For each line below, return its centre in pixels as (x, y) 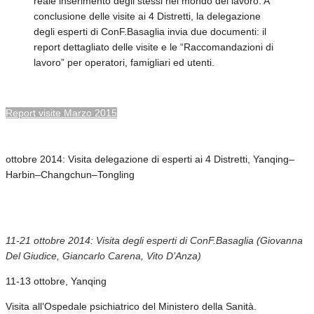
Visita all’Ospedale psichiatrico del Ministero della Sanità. (131, 306)
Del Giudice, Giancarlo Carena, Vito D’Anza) (103, 255)
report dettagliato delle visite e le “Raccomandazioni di (153, 47)
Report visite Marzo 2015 (61, 112)
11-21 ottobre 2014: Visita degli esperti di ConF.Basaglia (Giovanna (154, 240)
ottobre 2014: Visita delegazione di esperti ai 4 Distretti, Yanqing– (150, 159)
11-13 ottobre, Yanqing (56, 281)
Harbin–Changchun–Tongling (70, 174)
